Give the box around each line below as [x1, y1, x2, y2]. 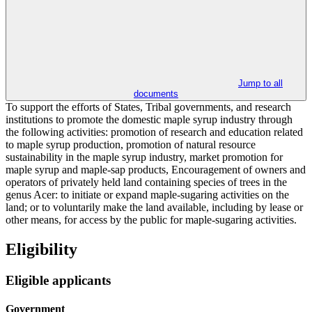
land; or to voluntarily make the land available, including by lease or [6, 201, 303, 214]
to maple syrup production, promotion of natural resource [6, 139, 256, 151]
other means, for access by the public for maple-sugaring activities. [6, 214, 297, 226]
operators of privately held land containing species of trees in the [6, 176, 287, 189]
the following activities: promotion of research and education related [6, 126, 303, 139]
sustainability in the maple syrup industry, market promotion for [6, 151, 283, 164]
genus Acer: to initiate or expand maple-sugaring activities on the [6, 189, 289, 201]
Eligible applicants [6, 273, 111, 288]
